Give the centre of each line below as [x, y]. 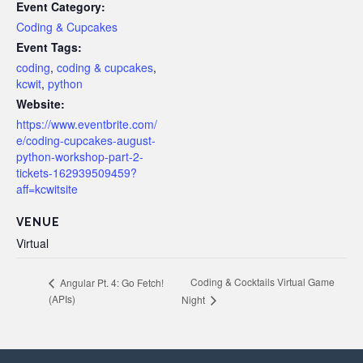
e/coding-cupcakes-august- [86, 140]
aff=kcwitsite [47, 189]
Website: [41, 104]
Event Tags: [49, 47]
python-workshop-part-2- [80, 156]
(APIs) [62, 299]
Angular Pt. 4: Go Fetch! [111, 282]
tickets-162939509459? [77, 173]
